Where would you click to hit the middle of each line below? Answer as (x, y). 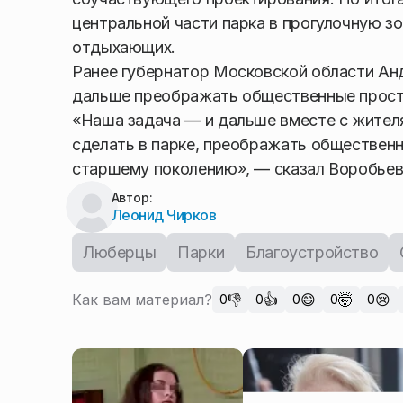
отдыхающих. (124, 48)
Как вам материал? (142, 300)
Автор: (132, 198)
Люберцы (120, 253)
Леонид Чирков (164, 215)
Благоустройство (312, 253)
